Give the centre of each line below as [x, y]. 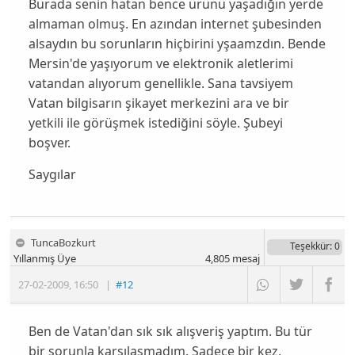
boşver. [49, 142]
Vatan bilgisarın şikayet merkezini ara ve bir [158, 103]
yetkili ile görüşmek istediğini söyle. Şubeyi [155, 122]
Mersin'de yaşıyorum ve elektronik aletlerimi [160, 63]
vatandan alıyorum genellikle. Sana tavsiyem [160, 83]
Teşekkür [309, 246]
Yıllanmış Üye [45, 259]
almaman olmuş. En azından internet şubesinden [175, 23]
